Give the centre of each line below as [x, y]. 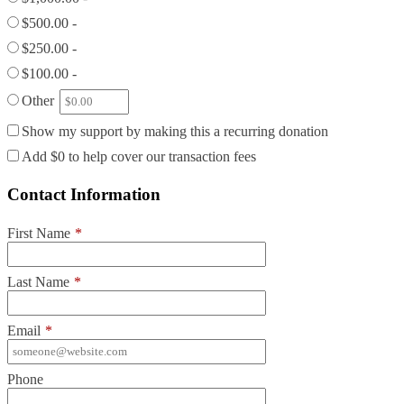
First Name [39, 234]
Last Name [38, 282]
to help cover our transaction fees [161, 156]
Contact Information [84, 195]
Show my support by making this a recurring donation [175, 131]
